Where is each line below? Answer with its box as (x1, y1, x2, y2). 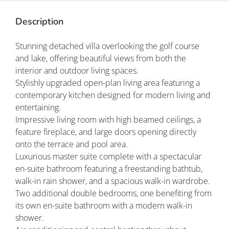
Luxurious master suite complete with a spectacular (15, 151, 201, 163)
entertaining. (15, 102, 61, 113)
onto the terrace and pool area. (15, 139, 128, 150)
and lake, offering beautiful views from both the (15, 53, 186, 64)
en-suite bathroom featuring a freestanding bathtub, (15, 163, 202, 175)
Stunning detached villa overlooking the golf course (15, 40, 199, 52)
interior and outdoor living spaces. (15, 65, 139, 77)
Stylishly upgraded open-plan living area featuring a (15, 77, 200, 89)
